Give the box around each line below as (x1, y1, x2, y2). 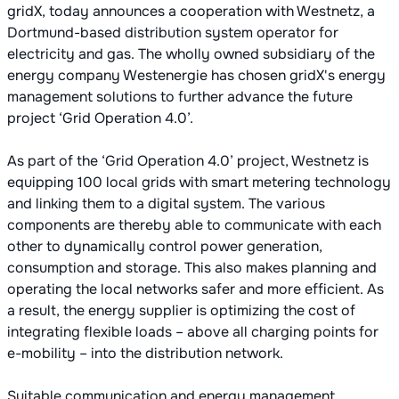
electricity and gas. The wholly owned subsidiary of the (7, 45, 375, 64)
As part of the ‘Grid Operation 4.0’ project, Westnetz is (7, 151, 369, 171)
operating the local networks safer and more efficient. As (7, 280, 384, 299)
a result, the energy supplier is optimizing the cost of (7, 301, 355, 321)
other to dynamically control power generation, (7, 237, 322, 256)
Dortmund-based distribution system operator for (7, 23, 338, 43)
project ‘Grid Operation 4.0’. (7, 109, 197, 128)
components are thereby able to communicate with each (7, 216, 381, 235)
